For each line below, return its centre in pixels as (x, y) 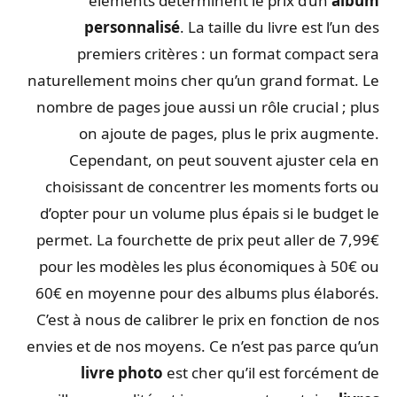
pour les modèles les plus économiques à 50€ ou (214, 266)
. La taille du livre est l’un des (284, 27)
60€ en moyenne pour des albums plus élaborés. (212, 292)
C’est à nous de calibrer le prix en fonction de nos (212, 319)
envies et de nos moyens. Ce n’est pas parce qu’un (207, 346)
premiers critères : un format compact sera (233, 53)
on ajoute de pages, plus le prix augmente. (234, 133)
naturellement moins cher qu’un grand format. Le (208, 80)
